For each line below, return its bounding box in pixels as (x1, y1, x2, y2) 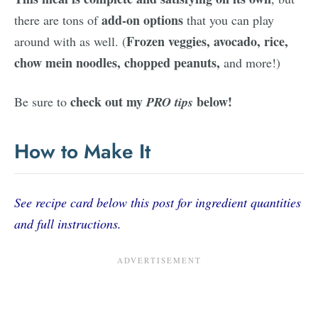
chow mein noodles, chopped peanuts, (14, 53, 220, 72)
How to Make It (14, 137, 150, 166)
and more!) (220, 54, 280, 71)
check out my (70, 92, 143, 111)
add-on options (102, 11, 183, 29)
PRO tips (143, 93, 193, 111)
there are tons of (14, 11, 102, 28)
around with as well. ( (14, 33, 126, 50)
